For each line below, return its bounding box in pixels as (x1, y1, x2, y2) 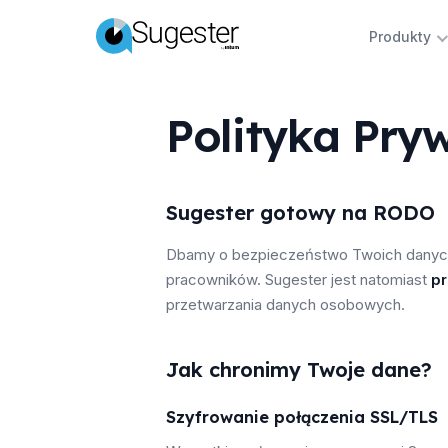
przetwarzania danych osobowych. (166, 295, 405, 314)
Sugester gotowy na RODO (166, 200, 435, 225)
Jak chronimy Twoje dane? (166, 357, 432, 382)
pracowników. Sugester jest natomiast (166, 270, 431, 289)
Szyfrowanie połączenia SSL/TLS (166, 407, 438, 427)
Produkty (368, 28, 431, 45)
